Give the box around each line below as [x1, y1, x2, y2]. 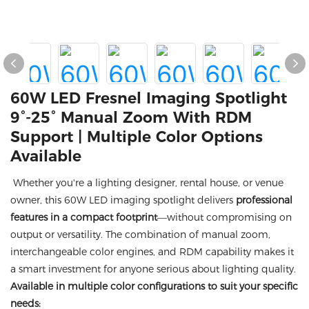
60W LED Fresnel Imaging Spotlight [10, 89, 287, 108]
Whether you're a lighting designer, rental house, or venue [10, 177, 283, 189]
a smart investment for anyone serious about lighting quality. [10, 263, 299, 275]
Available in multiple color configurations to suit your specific [10, 280, 298, 292]
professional [236, 194, 292, 206]
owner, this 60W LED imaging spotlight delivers [10, 194, 236, 206]
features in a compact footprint [10, 211, 157, 223]
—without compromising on [157, 211, 292, 223]
